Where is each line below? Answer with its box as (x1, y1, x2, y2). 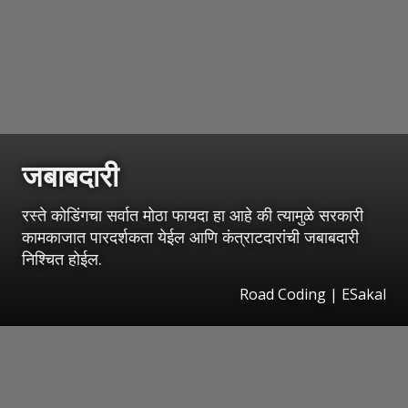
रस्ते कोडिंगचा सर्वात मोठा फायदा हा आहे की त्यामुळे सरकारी (22, 204, 363, 227)
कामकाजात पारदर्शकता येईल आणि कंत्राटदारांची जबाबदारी (22, 226, 359, 249)
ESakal (342, 284, 386, 305)
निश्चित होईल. (22, 248, 102, 270)
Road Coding (240, 284, 326, 305)
